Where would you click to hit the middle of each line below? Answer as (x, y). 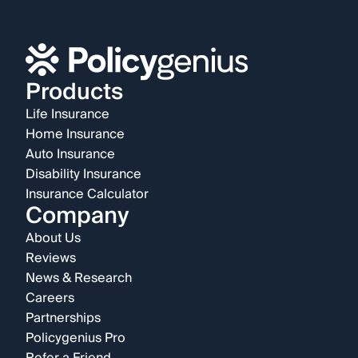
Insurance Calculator (87, 195)
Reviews (51, 259)
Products (74, 93)
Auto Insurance (70, 155)
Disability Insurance (84, 175)
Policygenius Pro (76, 338)
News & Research (79, 278)
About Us (53, 239)
